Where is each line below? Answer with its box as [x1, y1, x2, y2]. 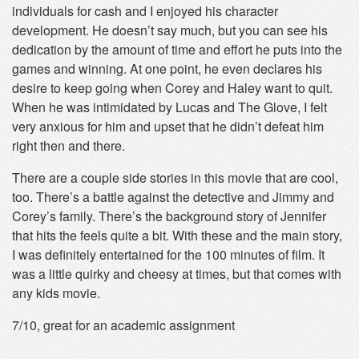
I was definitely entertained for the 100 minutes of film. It [12, 245, 325, 264]
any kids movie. [12, 284, 100, 302]
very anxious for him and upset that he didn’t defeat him [12, 117, 324, 135]
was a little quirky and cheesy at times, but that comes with [12, 264, 341, 283]
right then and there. [12, 136, 125, 155]
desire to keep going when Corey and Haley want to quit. [12, 79, 333, 97]
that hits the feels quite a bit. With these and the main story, [12, 226, 342, 244]
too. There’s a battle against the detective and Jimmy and [12, 188, 334, 206]
